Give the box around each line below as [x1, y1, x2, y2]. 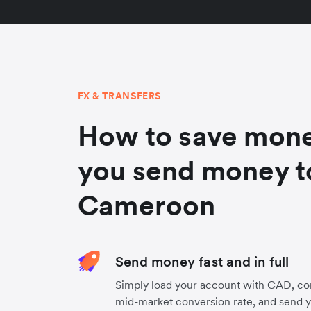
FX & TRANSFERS [78, 90, 162, 102]
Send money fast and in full [115, 253, 289, 271]
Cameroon [78, 188, 216, 223]
